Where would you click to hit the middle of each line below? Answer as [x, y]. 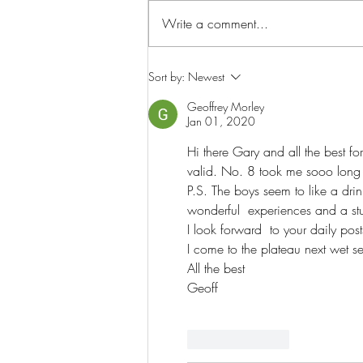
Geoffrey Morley [226, 106]
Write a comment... [215, 23]
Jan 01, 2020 [221, 121]
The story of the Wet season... [260, 66]
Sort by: [167, 76]
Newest [206, 76]
